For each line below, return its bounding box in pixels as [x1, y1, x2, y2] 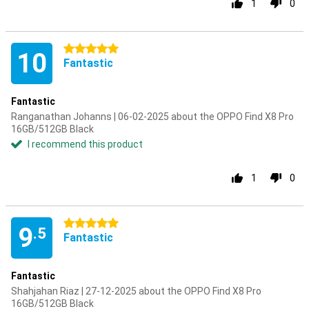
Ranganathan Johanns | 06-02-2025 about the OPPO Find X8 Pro [11, 111, 294, 122]
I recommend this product [28, 139, 143, 150]
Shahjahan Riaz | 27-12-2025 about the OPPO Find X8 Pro [11, 286, 261, 297]
